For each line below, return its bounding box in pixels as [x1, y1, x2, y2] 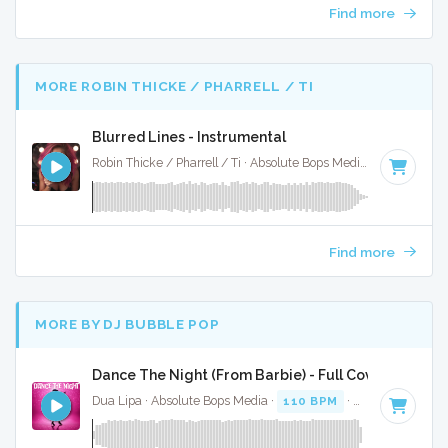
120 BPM [382, 155, 437, 170]
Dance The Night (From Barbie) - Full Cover [92, 366, 388, 383]
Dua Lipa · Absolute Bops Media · [92, 394, 277, 409]
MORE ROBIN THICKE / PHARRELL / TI [35, 78, 314, 95]
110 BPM [283, 394, 338, 409]
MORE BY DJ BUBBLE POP [35, 316, 220, 333]
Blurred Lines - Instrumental [92, 128, 286, 145]
